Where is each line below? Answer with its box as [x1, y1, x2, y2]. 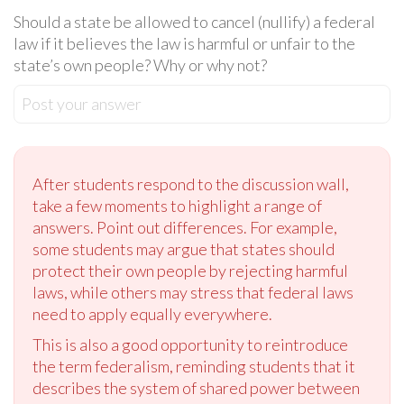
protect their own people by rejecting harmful [32, 260, 348, 280]
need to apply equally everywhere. [32, 303, 272, 324]
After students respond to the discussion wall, [32, 173, 349, 194]
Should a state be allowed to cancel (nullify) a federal [14, 11, 375, 32]
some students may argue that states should [32, 238, 335, 259]
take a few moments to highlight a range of [32, 195, 322, 216]
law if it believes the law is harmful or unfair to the [14, 32, 355, 53]
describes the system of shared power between [32, 377, 360, 398]
